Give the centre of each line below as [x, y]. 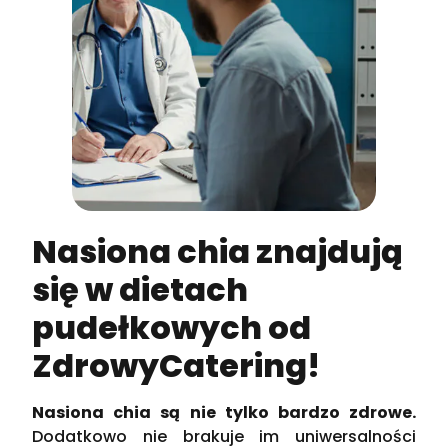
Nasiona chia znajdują [218, 252]
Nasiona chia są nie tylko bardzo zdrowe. [224, 413]
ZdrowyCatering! [176, 366]
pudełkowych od [172, 328]
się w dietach [140, 290]
